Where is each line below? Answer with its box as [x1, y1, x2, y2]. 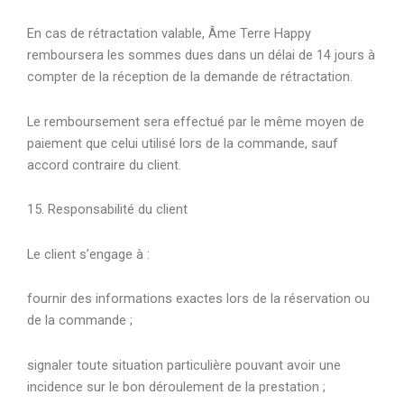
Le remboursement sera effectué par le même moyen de [27, 113, 364, 130]
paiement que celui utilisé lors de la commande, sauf [27, 134, 338, 151]
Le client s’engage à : [27, 245, 150, 262]
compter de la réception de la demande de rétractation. [27, 69, 353, 86]
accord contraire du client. [27, 156, 181, 173]
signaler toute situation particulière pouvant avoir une [27, 356, 341, 373]
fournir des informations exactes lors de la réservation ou [27, 290, 370, 308]
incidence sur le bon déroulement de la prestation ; [27, 378, 326, 395]
